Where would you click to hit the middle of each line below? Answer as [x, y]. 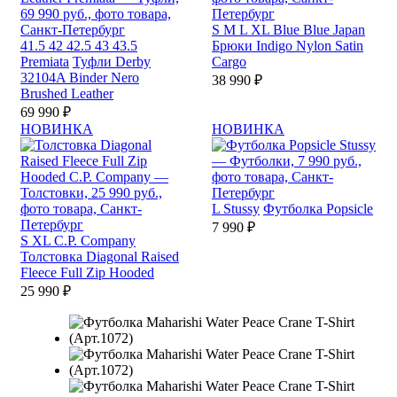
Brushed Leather [67, 93]
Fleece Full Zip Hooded [87, 272]
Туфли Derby [112, 62]
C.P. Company [95, 241]
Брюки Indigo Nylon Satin [288, 46]
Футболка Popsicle [318, 209]
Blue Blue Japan [319, 30]
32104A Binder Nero [80, 78]
